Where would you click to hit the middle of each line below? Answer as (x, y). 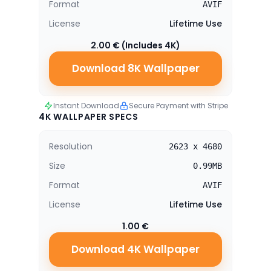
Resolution (71, 146)
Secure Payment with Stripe (178, 106)
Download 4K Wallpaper (135, 249)
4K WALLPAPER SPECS (89, 117)
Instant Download (86, 106)
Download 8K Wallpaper (135, 68)
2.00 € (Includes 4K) (135, 45)
